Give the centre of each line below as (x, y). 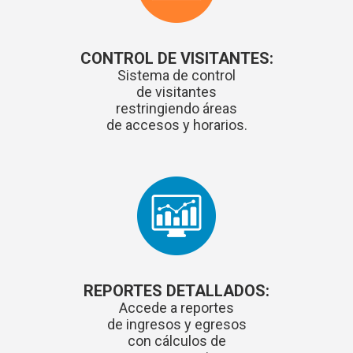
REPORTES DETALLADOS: (176, 291)
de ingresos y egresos (176, 325)
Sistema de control (176, 76)
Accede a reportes (176, 308)
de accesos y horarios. (176, 125)
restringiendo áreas (176, 109)
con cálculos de (176, 341)
